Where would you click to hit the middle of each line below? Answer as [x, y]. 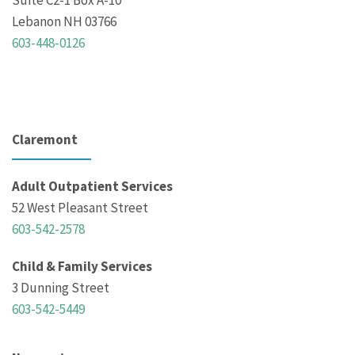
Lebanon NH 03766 [64, 22]
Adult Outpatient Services [92, 187]
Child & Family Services [82, 267]
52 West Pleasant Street [80, 208]
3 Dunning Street [61, 288]
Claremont [45, 140]
